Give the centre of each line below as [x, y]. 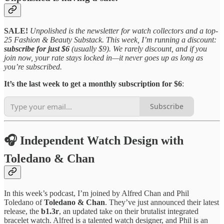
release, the [22, 211]
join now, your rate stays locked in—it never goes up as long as [103, 57]
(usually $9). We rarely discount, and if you [138, 48]
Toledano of [24, 202]
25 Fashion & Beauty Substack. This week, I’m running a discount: [110, 39]
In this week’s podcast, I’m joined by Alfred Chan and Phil [96, 193]
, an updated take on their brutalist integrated [129, 211]
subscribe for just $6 [37, 48]
